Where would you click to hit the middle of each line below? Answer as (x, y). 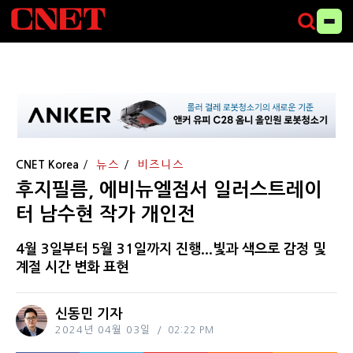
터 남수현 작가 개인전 (106, 214)
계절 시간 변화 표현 (72, 268)
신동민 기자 (89, 314)
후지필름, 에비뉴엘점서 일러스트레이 (169, 190)
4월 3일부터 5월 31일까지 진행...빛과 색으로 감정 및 (171, 249)
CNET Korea (47, 164)
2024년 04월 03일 (103, 330)
